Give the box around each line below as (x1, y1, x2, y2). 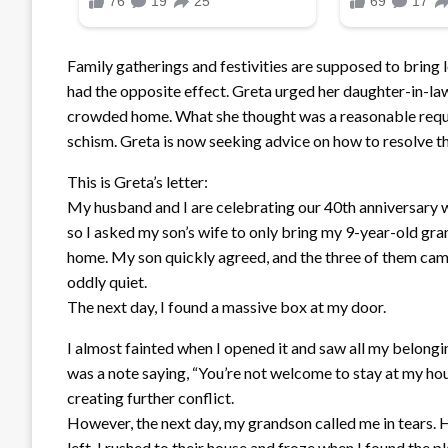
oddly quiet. (67, 271, 147, 291)
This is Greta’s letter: (67, 171, 208, 191)
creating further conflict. (67, 387, 234, 407)
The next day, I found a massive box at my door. (67, 296, 386, 316)
